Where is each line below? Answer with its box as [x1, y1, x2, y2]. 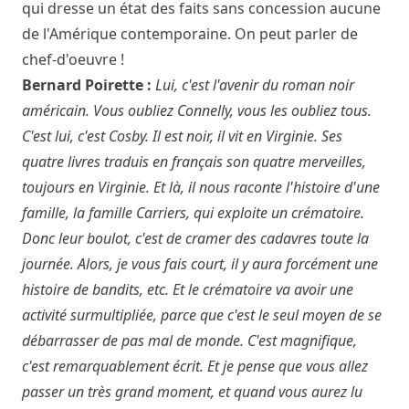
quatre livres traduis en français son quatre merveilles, [22, 152, 366, 173]
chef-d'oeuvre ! [22, 49, 124, 70]
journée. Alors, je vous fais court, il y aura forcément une [22, 254, 378, 275]
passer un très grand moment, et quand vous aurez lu [22, 382, 362, 403]
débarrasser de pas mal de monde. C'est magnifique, [22, 330, 357, 351]
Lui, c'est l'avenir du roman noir [155, 75, 354, 96]
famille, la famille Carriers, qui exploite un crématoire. [22, 203, 364, 224]
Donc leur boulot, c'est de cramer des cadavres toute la [22, 228, 369, 249]
